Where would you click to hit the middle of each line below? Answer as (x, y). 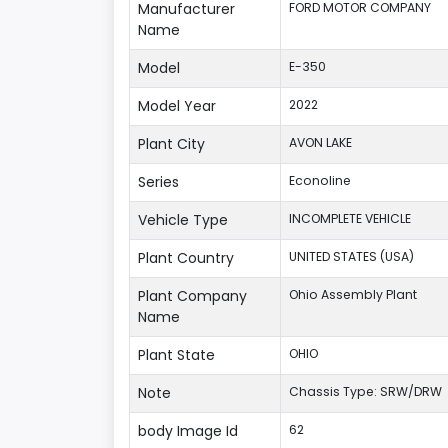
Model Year (177, 106)
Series (158, 182)
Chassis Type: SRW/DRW (365, 391)
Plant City (171, 144)
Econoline (320, 180)
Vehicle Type (183, 220)
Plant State (176, 355)
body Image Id (188, 431)
